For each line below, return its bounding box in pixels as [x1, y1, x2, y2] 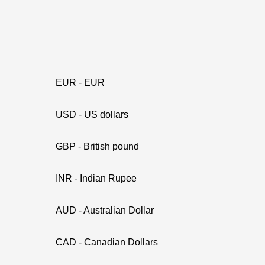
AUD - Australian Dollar [56, 205, 154, 215]
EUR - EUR [56, 77, 105, 88]
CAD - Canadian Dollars [56, 237, 158, 247]
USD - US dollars [56, 109, 128, 119]
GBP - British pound [56, 141, 139, 151]
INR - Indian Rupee [56, 173, 137, 183]
